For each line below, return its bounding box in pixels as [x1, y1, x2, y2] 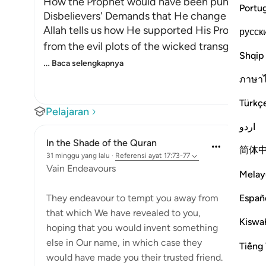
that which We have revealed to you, [46, 207, 201, 218]
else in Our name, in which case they [46, 237, 202, 248]
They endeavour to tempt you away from [46, 192, 218, 204]
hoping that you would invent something [46, 222, 218, 233]
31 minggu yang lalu [46, 151, 110, 160]
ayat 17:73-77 [148, 151, 190, 160]
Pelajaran [46, 105, 89, 118]
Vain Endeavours [46, 163, 116, 174]
